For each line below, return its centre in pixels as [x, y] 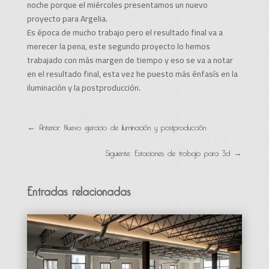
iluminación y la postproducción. [83, 87]
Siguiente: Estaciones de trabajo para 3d [168, 151]
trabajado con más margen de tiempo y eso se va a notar [130, 60]
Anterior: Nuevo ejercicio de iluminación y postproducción [122, 125]
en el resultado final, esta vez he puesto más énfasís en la [132, 74]
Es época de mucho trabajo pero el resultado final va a [125, 32]
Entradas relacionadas [78, 189]
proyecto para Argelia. [67, 18]
